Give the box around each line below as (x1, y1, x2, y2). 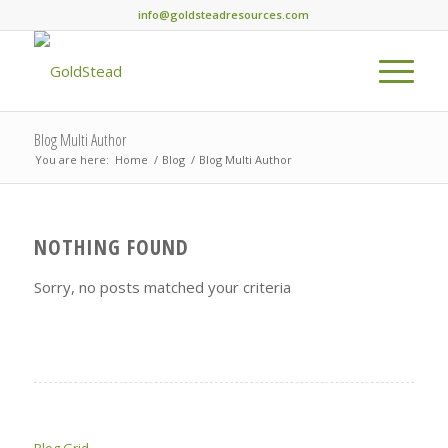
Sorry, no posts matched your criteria (33, 277, 291, 297)
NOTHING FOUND (33, 233, 189, 261)
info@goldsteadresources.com (138, 7, 310, 22)
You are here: (34, 152, 109, 167)
